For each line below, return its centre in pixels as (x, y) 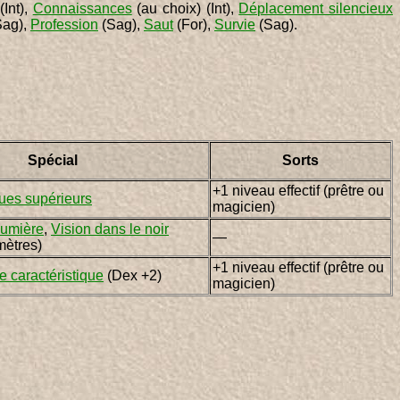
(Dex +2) (133, 275)
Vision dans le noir (110, 229)
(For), (194, 24)
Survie (235, 24)
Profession (64, 24)
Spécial (53, 160)
